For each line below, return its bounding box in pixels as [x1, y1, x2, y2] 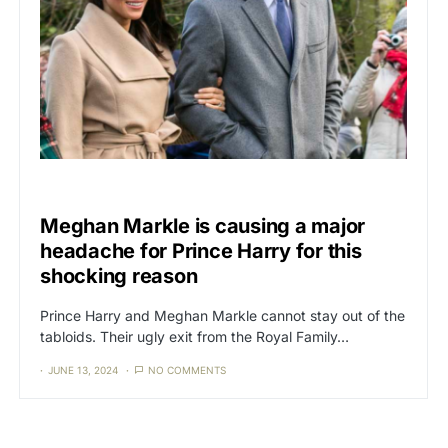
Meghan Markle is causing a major [40, 214, 365, 239]
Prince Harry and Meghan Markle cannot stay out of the [40, 307, 405, 325]
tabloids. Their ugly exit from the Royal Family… [40, 328, 349, 346]
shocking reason [40, 264, 198, 289]
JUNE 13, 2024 [48, 364, 118, 377]
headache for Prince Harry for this [40, 239, 362, 264]
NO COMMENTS [148, 364, 226, 377]
